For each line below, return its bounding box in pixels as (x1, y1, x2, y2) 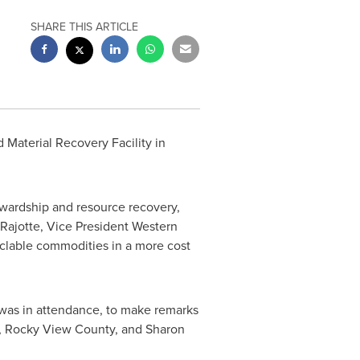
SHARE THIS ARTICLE (31, 18, 139, 35)
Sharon (145, 320, 185, 338)
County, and (71, 320, 145, 338)
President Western (75, 217, 178, 235)
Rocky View (4, 320, 72, 338)
